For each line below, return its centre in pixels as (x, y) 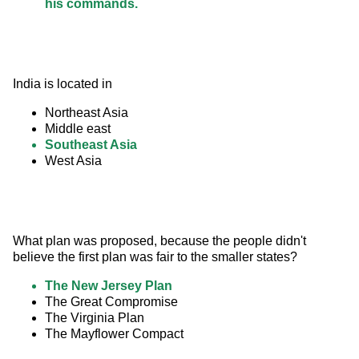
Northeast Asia (87, 113)
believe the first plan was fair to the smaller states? (155, 257)
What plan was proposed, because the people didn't (161, 241)
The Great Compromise (111, 302)
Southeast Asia (91, 145)
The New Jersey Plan (109, 286)
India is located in (63, 84)
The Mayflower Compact (114, 334)
